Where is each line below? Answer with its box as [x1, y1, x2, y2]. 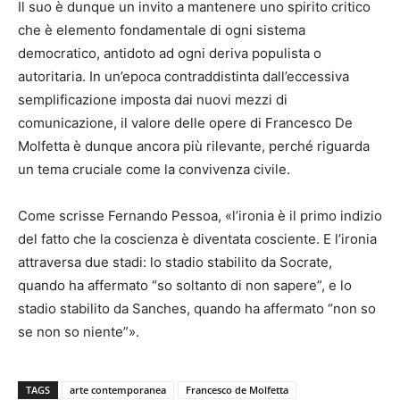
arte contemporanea [70, 383, 166, 396]
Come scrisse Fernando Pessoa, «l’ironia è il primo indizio [18, 207, 382, 224]
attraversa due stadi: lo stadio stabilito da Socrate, [18, 254, 332, 271]
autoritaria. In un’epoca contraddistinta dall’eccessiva [18, 68, 349, 85]
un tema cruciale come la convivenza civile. [18, 161, 290, 178]
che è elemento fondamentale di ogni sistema [18, 21, 305, 38]
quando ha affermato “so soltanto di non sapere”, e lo [18, 277, 352, 294]
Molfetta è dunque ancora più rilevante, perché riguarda [18, 137, 370, 154]
